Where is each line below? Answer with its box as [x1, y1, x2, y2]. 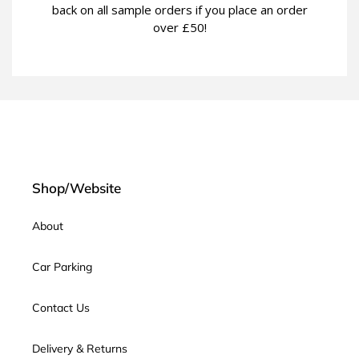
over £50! [152, 18, 207, 35]
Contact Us [32, 301, 90, 316]
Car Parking [32, 260, 92, 275]
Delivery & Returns [32, 341, 127, 357]
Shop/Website [32, 179, 121, 196]
